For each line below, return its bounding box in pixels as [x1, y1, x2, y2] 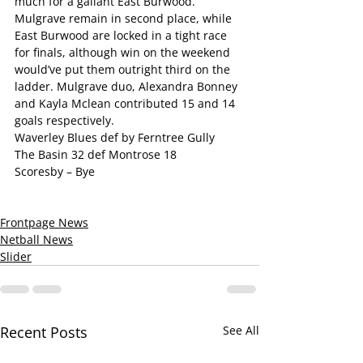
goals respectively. [15, 113, 114, 128]
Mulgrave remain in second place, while [15, 11, 235, 26]
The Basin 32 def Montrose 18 [15, 147, 177, 162]
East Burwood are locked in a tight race [15, 28, 230, 43]
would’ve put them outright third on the [15, 62, 233, 77]
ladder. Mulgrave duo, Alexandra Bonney [15, 79, 241, 94]
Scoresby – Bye [15, 164, 95, 179]
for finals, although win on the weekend [15, 45, 233, 60]
